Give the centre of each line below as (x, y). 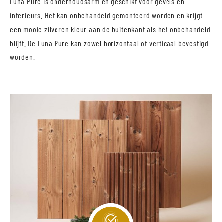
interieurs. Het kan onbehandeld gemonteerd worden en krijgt (107, 15)
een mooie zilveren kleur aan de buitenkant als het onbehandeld (110, 29)
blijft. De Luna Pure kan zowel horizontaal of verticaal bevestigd (109, 43)
